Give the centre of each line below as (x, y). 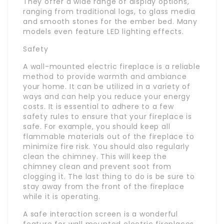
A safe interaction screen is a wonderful (100, 214)
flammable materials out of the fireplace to (109, 136)
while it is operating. (62, 196)
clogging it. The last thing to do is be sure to (109, 176)
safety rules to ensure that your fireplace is (107, 116)
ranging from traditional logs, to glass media (109, 11)
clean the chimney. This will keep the (95, 156)
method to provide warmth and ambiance (105, 76)
